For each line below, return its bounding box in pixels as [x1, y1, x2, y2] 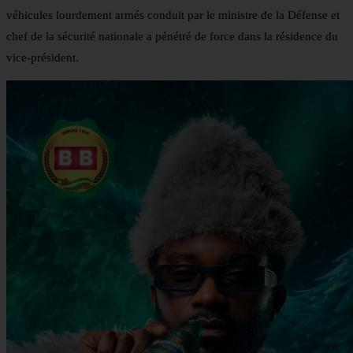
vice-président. [6, 51, 79, 65]
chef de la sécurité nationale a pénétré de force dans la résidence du [6, 30, 338, 43]
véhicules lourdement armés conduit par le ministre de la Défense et [6, 9, 340, 22]
